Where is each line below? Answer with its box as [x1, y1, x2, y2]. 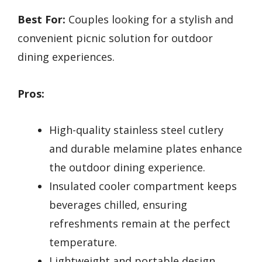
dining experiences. [18, 50, 115, 64]
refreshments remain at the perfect [49, 216, 230, 231]
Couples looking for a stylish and [65, 12, 233, 27]
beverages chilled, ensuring [49, 198, 187, 212]
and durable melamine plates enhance [49, 142, 242, 156]
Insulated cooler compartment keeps [49, 179, 237, 194]
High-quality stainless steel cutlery [49, 123, 223, 137]
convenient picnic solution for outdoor [18, 31, 213, 46]
